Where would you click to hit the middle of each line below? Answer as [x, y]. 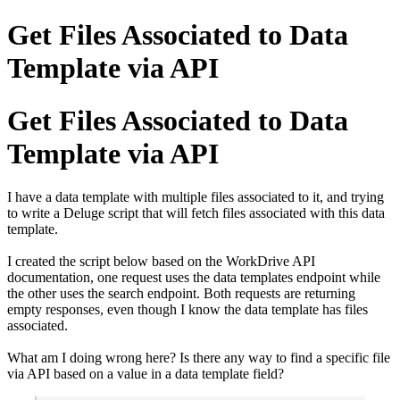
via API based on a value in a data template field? [146, 374]
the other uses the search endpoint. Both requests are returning [181, 294]
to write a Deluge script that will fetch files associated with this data [196, 213]
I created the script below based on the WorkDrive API [161, 262]
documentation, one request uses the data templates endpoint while [194, 278]
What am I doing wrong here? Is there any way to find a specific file [199, 358]
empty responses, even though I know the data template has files [187, 310]
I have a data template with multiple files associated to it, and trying [196, 197]
